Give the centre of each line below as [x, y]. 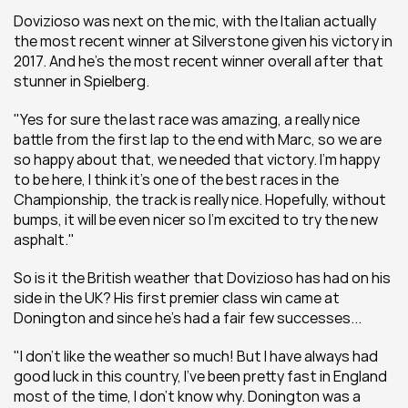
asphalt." [44, 240]
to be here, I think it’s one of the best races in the [176, 179]
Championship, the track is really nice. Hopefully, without [200, 199]
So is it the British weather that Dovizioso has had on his [202, 278]
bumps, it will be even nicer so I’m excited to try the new [196, 219]
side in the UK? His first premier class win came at [177, 298]
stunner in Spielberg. [82, 81]
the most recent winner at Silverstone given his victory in [203, 41]
